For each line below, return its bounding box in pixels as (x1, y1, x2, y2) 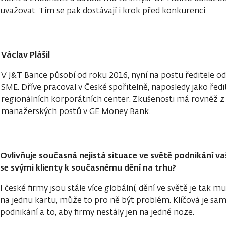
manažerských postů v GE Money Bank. (1, 105, 150, 117)
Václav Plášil (1, 48, 50, 60)
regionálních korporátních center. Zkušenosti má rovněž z (1, 93, 224, 104)
